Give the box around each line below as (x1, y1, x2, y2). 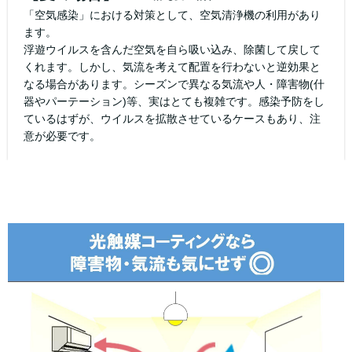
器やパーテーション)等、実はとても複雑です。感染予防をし (24, 94, 324, 108)
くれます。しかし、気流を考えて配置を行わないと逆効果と (24, 60, 321, 73)
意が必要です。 (24, 129, 101, 142)
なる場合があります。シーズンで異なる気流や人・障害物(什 (24, 77, 324, 90)
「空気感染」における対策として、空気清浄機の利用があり (24, 8, 321, 21)
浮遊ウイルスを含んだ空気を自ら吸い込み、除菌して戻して (24, 42, 321, 56)
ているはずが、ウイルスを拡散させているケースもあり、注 (24, 112, 321, 125)
